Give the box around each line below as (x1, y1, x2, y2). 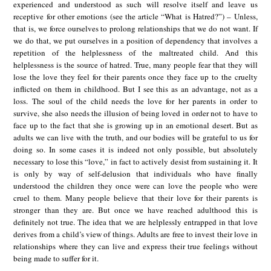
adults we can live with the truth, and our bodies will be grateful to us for (13, 132, 258, 143)
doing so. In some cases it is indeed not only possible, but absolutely (13, 144, 258, 155)
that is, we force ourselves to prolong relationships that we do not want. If (13, 23, 258, 34)
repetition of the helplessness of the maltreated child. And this (13, 47, 258, 59)
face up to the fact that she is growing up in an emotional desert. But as (13, 120, 258, 131)
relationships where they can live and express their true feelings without (13, 241, 258, 252)
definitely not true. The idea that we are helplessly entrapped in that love (13, 217, 258, 228)
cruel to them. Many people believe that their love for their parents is (13, 192, 258, 204)
